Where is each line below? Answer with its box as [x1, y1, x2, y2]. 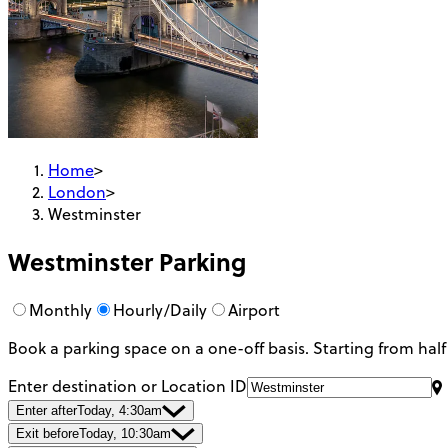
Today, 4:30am [77, 403, 162, 419]
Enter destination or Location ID [8, 375, 247, 398]
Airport [228, 299, 280, 322]
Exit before [16, 426, 79, 442]
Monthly [29, 299, 92, 322]
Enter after [16, 403, 77, 419]
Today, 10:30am [79, 426, 171, 442]
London [48, 180, 106, 203]
